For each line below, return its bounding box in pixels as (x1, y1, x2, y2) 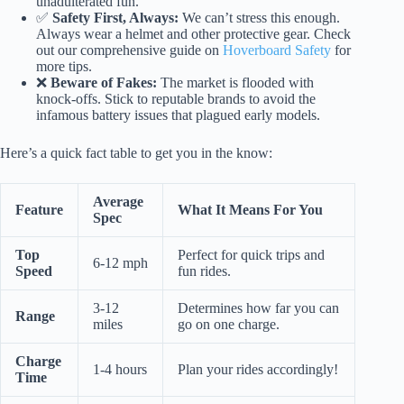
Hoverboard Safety (223, 42, 331, 59)
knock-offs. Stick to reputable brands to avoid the (36, 91, 316, 107)
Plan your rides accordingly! (178, 362, 338, 378)
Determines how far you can (178, 300, 339, 317)
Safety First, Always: (52, 10, 179, 26)
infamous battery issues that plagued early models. (36, 107, 320, 124)
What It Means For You (178, 202, 323, 218)
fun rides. (178, 263, 231, 280)
